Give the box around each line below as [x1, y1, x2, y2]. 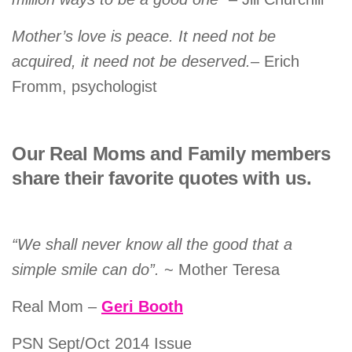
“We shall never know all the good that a [12, 235, 292, 253]
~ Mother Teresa [159, 260, 280, 278]
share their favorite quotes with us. [12, 167, 311, 189]
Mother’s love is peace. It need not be [12, 27, 276, 45]
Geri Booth [101, 297, 183, 315]
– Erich [251, 52, 299, 70]
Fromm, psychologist [12, 77, 157, 95]
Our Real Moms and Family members [12, 142, 330, 164]
